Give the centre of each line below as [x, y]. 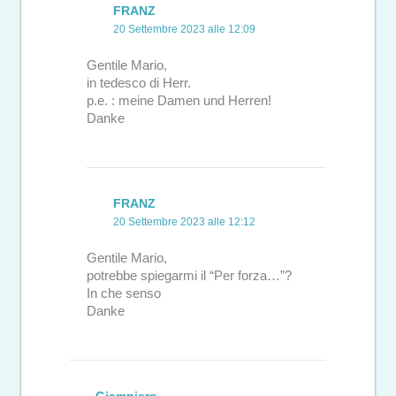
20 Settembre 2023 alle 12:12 [184, 222]
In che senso [124, 293]
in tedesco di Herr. [139, 83]
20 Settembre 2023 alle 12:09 [184, 30]
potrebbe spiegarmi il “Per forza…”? [190, 275]
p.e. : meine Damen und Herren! [179, 100]
